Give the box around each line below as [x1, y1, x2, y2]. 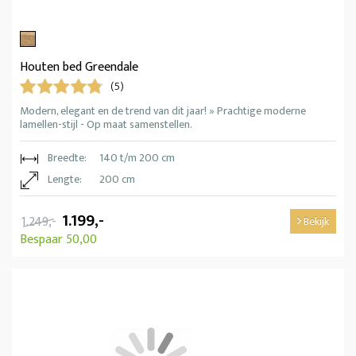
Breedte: [48, 149, 87, 168]
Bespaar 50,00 [20, 229, 97, 251]
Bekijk [301, 212, 329, 231]
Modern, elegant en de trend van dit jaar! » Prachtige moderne [20, 102, 306, 121]
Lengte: [48, 170, 82, 189]
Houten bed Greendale [20, 56, 138, 79]
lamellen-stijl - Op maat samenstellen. [20, 115, 192, 134]
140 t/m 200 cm [99, 149, 175, 168]
